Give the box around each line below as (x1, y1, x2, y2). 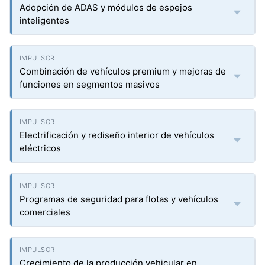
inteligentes (20, 15, 69, 26)
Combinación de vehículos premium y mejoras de (20, 66, 226, 77)
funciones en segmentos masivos (20, 79, 160, 90)
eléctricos (20, 143, 61, 154)
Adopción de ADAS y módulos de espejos (20, 2, 192, 13)
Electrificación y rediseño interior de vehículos (20, 130, 214, 141)
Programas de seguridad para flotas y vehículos (20, 193, 218, 205)
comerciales (20, 206, 70, 218)
